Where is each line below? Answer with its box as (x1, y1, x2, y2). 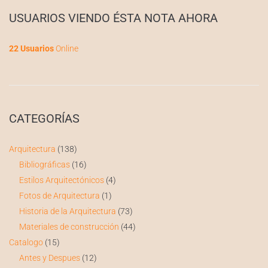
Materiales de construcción (19, 222, 119, 232)
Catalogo (9, 237, 43, 248)
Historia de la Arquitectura (19, 206, 116, 217)
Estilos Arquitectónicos (19, 175, 104, 185)
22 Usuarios (9, 44, 54, 54)
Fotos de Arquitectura (19, 191, 100, 201)
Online (54, 44, 78, 54)
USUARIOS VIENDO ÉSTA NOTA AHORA (9, 11, 218, 26)
